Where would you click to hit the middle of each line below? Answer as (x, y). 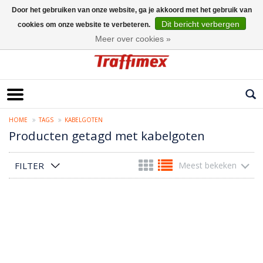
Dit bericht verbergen (200, 24)
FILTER (29, 166)
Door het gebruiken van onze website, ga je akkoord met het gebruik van (131, 10)
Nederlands (28, 31)
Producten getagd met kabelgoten (107, 136)
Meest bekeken (208, 166)
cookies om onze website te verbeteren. (85, 25)
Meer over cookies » (133, 39)
